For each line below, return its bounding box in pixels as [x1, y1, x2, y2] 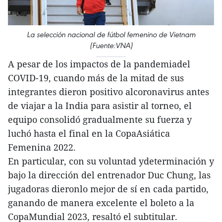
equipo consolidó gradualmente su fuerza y [8, 113, 192, 126]
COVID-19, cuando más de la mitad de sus [8, 72, 184, 84]
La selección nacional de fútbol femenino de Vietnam [26, 30, 196, 40]
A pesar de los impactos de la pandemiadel [8, 58, 190, 70]
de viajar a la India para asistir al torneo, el [8, 100, 192, 112]
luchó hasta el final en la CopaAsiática [8, 127, 170, 140]
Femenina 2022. [8, 141, 76, 154]
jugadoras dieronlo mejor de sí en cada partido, [8, 183, 209, 195]
